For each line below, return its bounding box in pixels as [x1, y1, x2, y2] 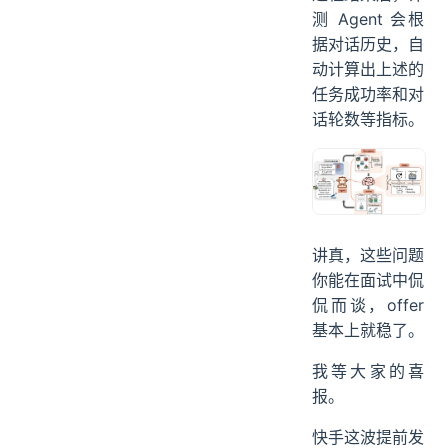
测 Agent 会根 [312, 75, 424, 96]
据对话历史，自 [312, 100, 424, 121]
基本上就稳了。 [312, 386, 424, 407]
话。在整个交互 [312, 25, 424, 46]
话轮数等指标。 [312, 175, 424, 196]
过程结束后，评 [312, 50, 424, 71]
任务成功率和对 [312, 150, 424, 171]
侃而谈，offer [312, 361, 424, 382]
